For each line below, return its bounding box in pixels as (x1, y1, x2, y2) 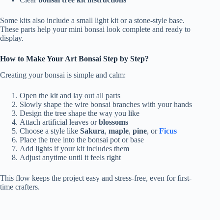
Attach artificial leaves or (20, 118, 99, 126)
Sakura (80, 127, 105, 135)
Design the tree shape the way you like (20, 109, 139, 117)
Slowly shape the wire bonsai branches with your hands (20, 100, 192, 109)
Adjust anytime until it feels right (20, 153, 121, 162)
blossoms (99, 118, 128, 126)
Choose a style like (20, 127, 80, 135)
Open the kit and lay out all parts (20, 91, 120, 100)
